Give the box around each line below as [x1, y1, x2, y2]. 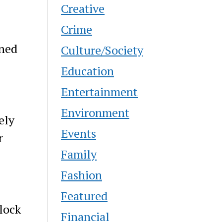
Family [61, 146, 97, 162]
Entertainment [61, 83, 138, 100]
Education [61, 62, 114, 79]
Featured [61, 187, 108, 204]
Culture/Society [61, 42, 144, 58]
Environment [61, 104, 130, 120]
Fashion [61, 166, 103, 183]
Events [61, 125, 97, 141]
